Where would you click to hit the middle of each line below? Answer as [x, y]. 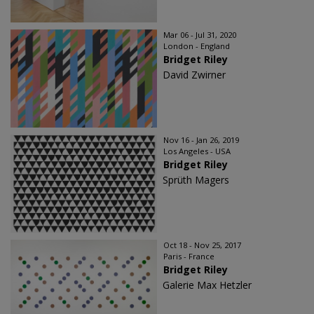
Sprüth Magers [196, 179]
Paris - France [189, 256]
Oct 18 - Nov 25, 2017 [202, 245]
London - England [197, 46]
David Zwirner [194, 74]
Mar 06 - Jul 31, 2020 [200, 34]
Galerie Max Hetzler [207, 285]
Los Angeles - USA [197, 151]
